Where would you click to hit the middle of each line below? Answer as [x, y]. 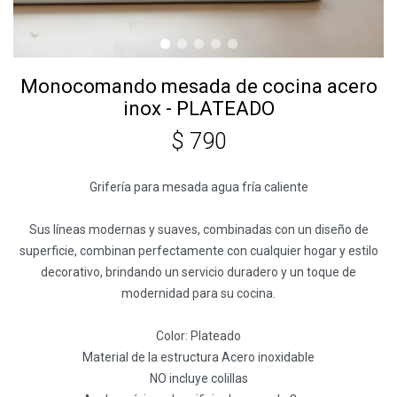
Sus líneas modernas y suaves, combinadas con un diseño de [198, 230]
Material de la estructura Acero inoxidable [198, 357]
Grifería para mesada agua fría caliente [198, 187]
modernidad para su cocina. [198, 293]
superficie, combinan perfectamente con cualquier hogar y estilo [198, 251]
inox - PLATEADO [198, 109]
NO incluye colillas [198, 378]
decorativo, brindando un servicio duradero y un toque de [198, 272]
